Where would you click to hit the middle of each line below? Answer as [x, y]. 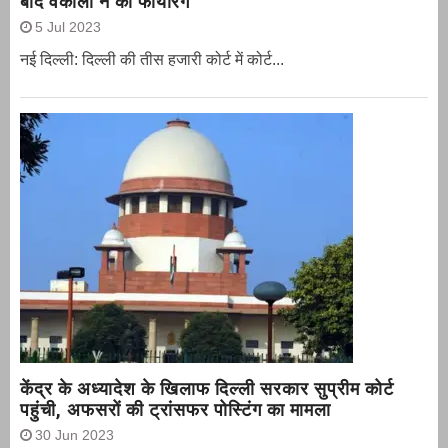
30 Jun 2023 [74, 434]
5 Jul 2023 [68, 26]
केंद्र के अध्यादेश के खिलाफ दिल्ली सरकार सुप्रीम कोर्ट [207, 388]
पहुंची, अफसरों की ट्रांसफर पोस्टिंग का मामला [175, 409]
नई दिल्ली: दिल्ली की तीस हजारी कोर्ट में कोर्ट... [152, 59]
